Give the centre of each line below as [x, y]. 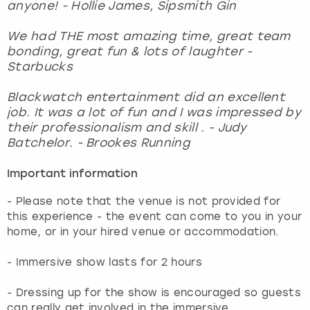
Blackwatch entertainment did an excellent [146, 97]
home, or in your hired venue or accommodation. [143, 232]
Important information [72, 175]
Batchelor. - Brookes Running [99, 143]
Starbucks [40, 67]
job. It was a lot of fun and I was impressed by [154, 112]
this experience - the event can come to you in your [155, 217]
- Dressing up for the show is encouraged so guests [154, 293]
